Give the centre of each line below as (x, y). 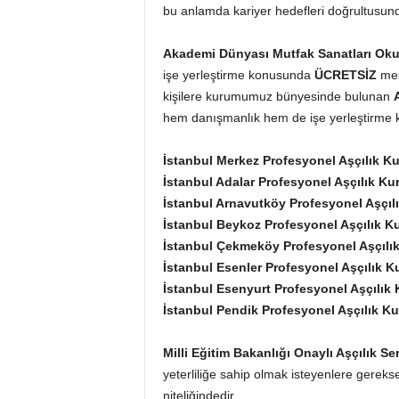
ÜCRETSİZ (345, 75)
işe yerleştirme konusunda (238, 75)
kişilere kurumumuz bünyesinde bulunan (278, 96)
